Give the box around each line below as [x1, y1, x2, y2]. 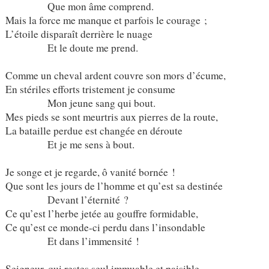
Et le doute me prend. [5, 40, 138, 55]
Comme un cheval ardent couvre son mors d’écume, [5, 68, 226, 82]
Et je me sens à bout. [5, 137, 134, 151]
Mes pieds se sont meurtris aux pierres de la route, [5, 109, 218, 124]
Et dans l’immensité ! [5, 234, 139, 248]
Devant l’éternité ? [5, 192, 128, 207]
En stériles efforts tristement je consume [5, 82, 175, 96]
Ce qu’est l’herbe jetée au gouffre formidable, [5, 206, 198, 220]
